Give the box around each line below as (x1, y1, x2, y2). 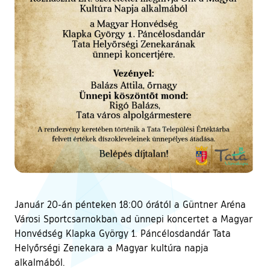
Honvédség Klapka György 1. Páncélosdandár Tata (14, 227, 231, 239)
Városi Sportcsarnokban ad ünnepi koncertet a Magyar (14, 212, 253, 225)
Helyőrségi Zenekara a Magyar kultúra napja (14, 241, 209, 254)
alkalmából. (14, 256, 65, 268)
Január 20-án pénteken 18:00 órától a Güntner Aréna (14, 198, 246, 210)
